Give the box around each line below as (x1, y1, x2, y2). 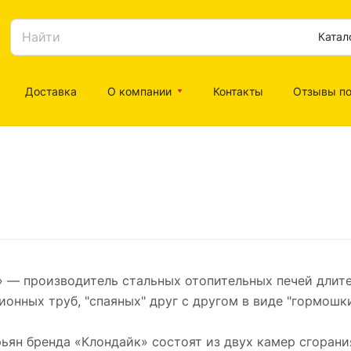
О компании (107, 84, 172, 98)
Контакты (212, 84, 263, 98)
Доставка (25, 84, 78, 98)
